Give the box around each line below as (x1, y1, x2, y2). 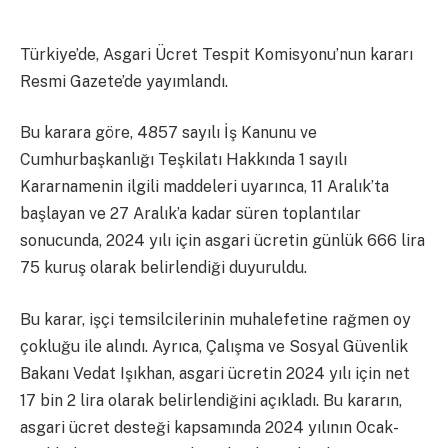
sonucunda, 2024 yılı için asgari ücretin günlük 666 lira (20, 231, 425, 251)
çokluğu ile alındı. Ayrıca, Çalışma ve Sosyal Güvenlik (20, 336, 408, 356)
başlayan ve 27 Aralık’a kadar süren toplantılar (20, 204, 361, 224)
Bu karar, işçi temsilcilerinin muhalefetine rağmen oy (20, 309, 411, 329)
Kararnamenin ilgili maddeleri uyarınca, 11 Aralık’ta (20, 177, 389, 197)
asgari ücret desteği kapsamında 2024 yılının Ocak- (20, 417, 399, 437)
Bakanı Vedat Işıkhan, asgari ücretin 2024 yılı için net (20, 363, 410, 383)
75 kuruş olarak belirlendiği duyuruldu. (20, 258, 307, 278)
